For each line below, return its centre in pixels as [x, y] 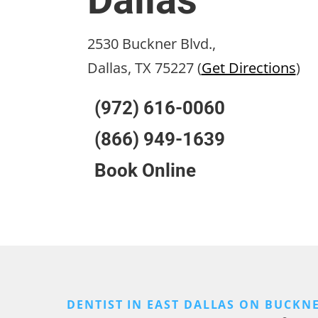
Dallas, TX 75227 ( [144, 68]
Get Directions [248, 68]
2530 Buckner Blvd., [151, 44]
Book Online [145, 171]
